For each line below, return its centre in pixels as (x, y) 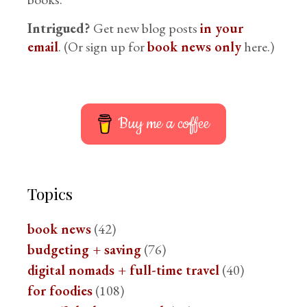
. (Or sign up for (103, 47)
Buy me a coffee (164, 124)
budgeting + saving (85, 249)
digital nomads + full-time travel (124, 270)
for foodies (60, 291)
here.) (258, 47)
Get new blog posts (147, 28)
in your (222, 28)
